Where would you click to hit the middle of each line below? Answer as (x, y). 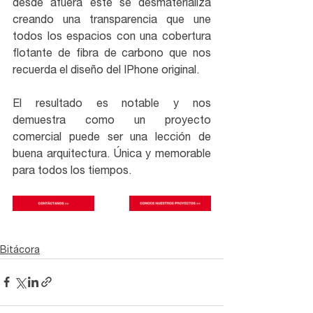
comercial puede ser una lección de (112, 138)
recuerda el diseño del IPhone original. (106, 71)
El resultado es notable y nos (112, 104)
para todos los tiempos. (72, 172)
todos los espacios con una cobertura (112, 37)
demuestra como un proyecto (112, 121)
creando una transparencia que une (112, 21)
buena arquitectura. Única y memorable (112, 155)
